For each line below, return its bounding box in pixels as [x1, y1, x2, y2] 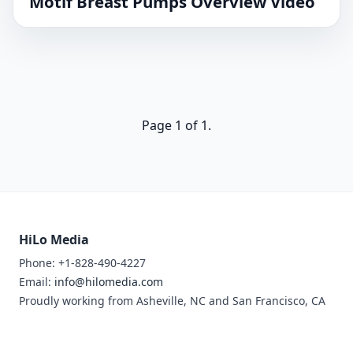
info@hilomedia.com [54, 274, 163, 289]
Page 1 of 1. [142, 117, 211, 134]
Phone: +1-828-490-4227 [19, 255, 146, 270]
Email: [19, 274, 54, 289]
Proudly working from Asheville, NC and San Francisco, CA [19, 293, 325, 308]
